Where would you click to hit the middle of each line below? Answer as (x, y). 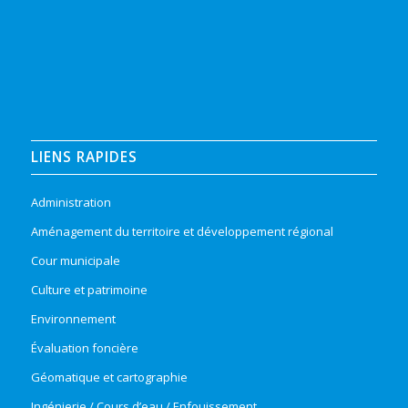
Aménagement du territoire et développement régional (182, 232)
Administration (71, 203)
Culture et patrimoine (89, 290)
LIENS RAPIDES (84, 158)
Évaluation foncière (84, 348)
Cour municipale (75, 261)
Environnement (73, 319)
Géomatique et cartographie (109, 377)
